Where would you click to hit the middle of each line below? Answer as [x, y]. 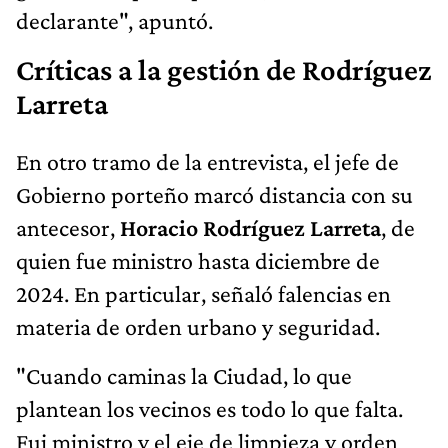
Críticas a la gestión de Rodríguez [224, 70]
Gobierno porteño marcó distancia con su [214, 195]
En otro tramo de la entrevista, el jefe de [207, 162]
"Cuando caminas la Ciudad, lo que [184, 376]
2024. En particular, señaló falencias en [203, 294]
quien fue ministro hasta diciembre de [198, 261]
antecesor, [65, 228]
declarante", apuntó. [114, 21]
